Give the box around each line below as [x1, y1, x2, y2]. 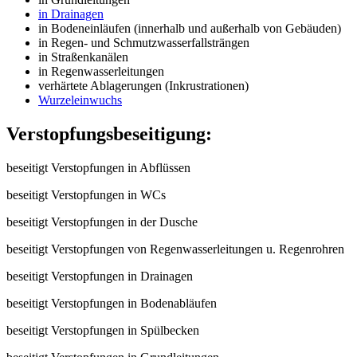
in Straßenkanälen [38, 50, 128, 65]
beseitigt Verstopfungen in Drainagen [6, 269, 193, 284]
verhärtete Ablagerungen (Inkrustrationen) [38, 79, 249, 93]
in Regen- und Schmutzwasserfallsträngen [38, 36, 249, 50]
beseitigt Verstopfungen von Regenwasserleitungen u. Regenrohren [6, 242, 344, 257]
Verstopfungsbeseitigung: [6, 124, 212, 145]
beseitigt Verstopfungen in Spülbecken [6, 324, 199, 338]
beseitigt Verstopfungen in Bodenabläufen [6, 296, 217, 311]
